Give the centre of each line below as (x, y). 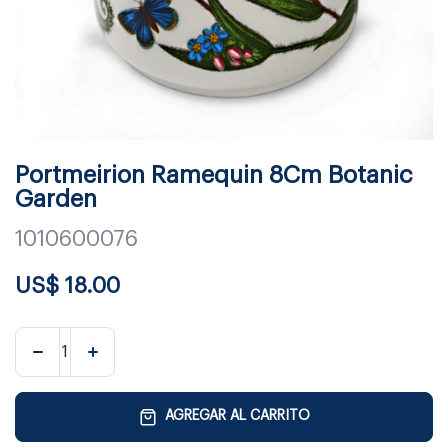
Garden (56, 198)
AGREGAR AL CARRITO (237, 416)
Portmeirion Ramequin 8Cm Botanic (214, 174)
